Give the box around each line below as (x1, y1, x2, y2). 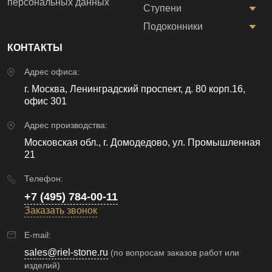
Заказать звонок (24, 205, 97, 216)
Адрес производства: (24, 120, 107, 131)
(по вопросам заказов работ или (110, 248, 239, 258)
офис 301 (24, 96, 67, 107)
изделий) (24, 260, 60, 271)
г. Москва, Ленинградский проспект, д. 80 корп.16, (24, 84, 245, 95)
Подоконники (143, 21, 203, 32)
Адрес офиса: (24, 67, 80, 77)
